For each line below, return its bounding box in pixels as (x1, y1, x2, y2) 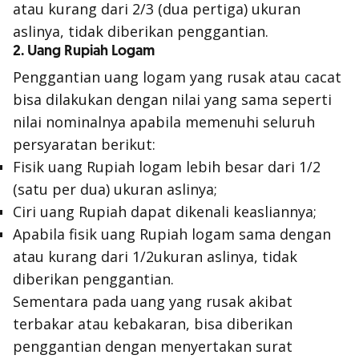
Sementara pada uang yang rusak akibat (13, 292, 292, 311)
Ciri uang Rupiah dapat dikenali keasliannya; (13, 202, 317, 221)
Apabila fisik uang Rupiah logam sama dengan (13, 224, 331, 244)
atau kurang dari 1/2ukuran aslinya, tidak (13, 247, 297, 266)
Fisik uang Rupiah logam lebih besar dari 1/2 (13, 157, 321, 176)
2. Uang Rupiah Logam (13, 42, 155, 60)
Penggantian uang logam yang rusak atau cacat (13, 67, 341, 87)
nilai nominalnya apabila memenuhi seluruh (13, 112, 315, 131)
